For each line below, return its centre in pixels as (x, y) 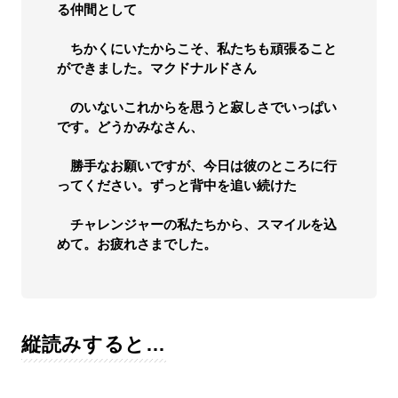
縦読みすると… (93, 345)
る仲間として (96, 10)
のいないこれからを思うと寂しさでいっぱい (196, 107)
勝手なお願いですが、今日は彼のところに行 (196, 166)
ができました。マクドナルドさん (156, 68)
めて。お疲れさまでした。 (136, 244)
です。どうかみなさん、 (130, 127)
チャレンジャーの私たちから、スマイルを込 (196, 225)
